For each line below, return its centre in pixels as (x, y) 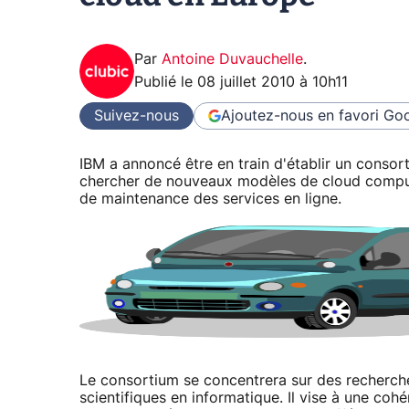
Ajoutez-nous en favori (300, 115)
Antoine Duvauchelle (232, 60)
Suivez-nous (136, 115)
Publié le (166, 83)
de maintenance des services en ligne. (210, 199)
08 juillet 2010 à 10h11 (273, 83)
